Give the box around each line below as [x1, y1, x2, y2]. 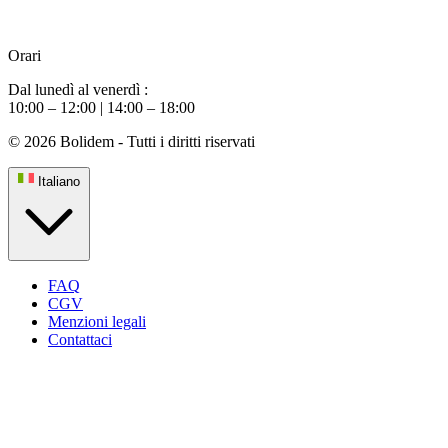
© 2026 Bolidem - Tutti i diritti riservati [8, 132, 255, 150]
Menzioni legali [48, 312, 146, 330]
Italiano [38, 173, 80, 189]
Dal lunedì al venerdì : [8, 80, 148, 98]
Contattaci [48, 330, 112, 348]
